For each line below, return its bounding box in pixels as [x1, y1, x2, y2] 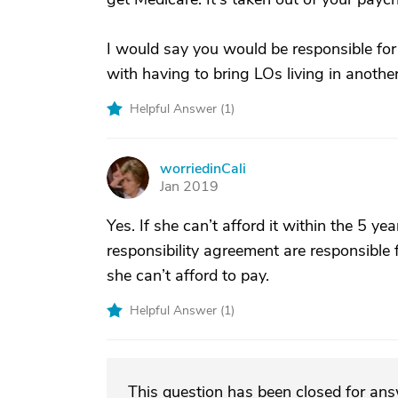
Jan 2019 [160, 177, 219, 196]
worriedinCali [160, 159, 246, 179]
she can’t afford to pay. [107, 265, 269, 286]
